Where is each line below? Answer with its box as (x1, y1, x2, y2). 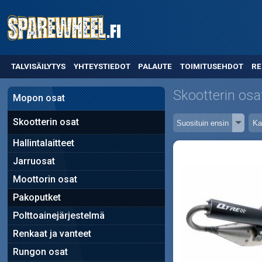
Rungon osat (12, 246, 68, 257)
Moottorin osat (12, 173, 77, 185)
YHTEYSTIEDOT (73, 62, 130, 71)
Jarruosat (12, 155, 55, 167)
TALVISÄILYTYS (11, 62, 65, 71)
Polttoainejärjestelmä (12, 209, 105, 221)
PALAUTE (138, 62, 173, 71)
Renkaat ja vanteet (12, 227, 91, 239)
